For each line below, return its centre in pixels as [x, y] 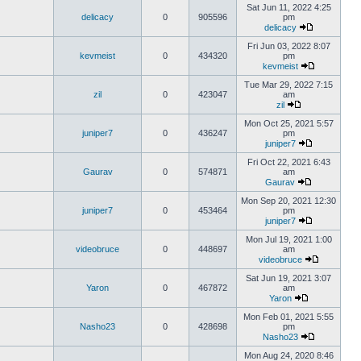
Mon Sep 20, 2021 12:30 [288, 201]
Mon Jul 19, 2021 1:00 [288, 239]
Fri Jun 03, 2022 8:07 [288, 46]
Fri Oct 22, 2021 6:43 [288, 162]
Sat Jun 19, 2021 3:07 [288, 278]
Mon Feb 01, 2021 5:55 [288, 317]
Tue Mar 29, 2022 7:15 [288, 85]
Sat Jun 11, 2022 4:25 [288, 7]
